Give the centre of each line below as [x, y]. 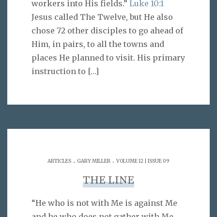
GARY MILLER [94, 161]
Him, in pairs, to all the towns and [98, 44]
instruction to [59, 71]
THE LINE [108, 180]
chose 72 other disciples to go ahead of [107, 30]
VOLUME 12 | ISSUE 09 [143, 161]
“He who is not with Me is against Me [104, 203]
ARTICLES [59, 161]
